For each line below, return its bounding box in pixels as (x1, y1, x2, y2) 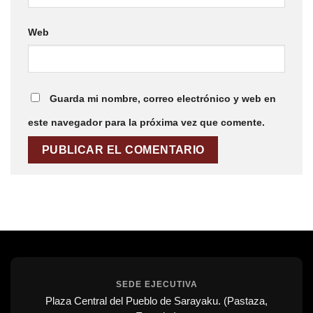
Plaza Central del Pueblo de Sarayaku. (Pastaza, (45, 294, 268, 307)
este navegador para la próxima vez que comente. (28, 117, 265, 129)
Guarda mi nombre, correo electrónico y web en (50, 93, 276, 105)
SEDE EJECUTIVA (115, 279, 198, 289)
